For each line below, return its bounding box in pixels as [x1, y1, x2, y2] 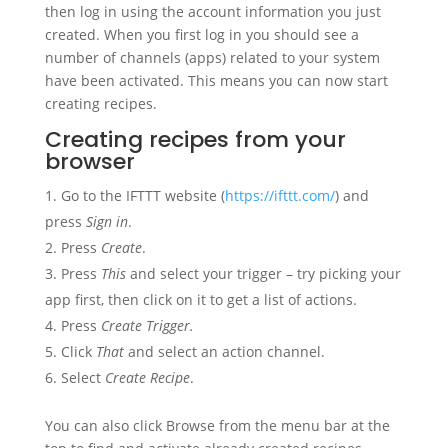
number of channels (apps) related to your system [44, 48, 380, 67]
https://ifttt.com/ [224, 186, 335, 205]
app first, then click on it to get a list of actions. [44, 290, 357, 309]
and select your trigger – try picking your [125, 264, 401, 283]
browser [44, 146, 135, 177]
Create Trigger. [100, 316, 194, 335]
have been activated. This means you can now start [44, 71, 388, 90]
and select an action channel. [123, 342, 325, 361]
